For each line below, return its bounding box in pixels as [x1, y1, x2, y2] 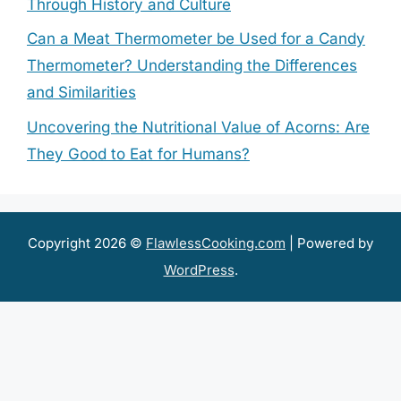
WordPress [163, 260, 235, 278]
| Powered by [286, 234, 373, 252]
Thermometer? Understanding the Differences [27, 56, 357, 74]
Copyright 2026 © [28, 234, 146, 252]
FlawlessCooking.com [146, 234, 286, 252]
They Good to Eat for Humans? [27, 144, 250, 163]
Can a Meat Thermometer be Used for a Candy [27, 30, 365, 47]
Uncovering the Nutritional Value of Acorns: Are [27, 117, 370, 136]
